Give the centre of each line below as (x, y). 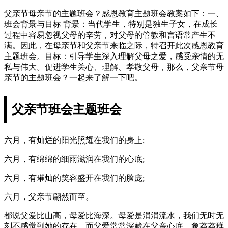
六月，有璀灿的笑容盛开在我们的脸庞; (74, 178)
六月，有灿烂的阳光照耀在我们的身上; (74, 140)
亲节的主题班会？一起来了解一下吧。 (73, 77)
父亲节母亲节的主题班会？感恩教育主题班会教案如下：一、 (114, 13)
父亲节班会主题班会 (67, 109)
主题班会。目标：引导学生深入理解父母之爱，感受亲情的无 (114, 56)
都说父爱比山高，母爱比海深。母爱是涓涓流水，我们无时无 (114, 215)
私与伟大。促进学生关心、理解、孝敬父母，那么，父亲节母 (114, 67)
